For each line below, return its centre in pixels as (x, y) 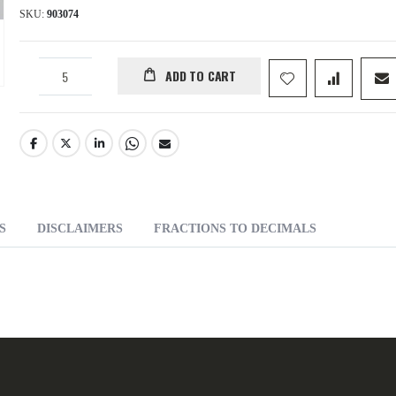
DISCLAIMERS (80, 229)
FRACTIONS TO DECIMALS (235, 229)
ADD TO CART (201, 76)
